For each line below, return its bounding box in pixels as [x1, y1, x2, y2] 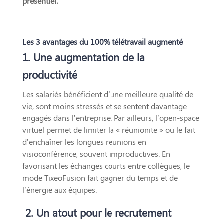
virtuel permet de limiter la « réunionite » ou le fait [22, 124, 195, 135]
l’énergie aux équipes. [22, 184, 97, 195]
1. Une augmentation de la [22, 49, 145, 64]
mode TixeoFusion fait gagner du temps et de [22, 172, 178, 183]
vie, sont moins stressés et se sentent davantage [22, 100, 187, 111]
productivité [22, 67, 77, 81]
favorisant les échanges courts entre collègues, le [22, 160, 190, 171]
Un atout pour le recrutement [36, 205, 171, 219]
